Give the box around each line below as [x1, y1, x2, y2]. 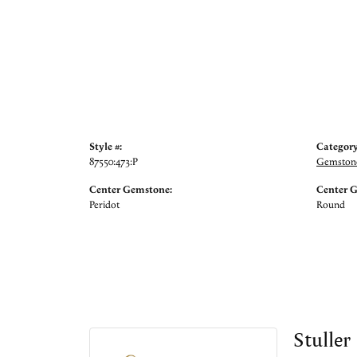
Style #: [89, 140, 122, 154]
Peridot [89, 198, 120, 212]
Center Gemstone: [89, 183, 172, 197]
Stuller [292, 324, 351, 355]
